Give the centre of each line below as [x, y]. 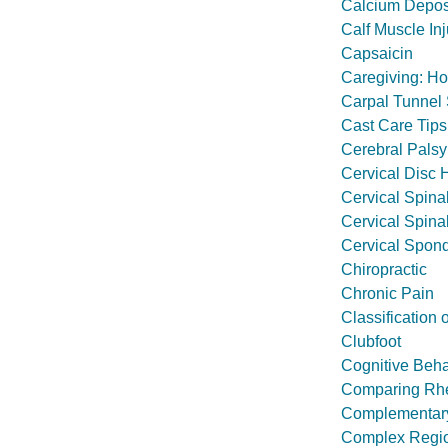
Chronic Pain [387, 293]
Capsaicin [377, 53]
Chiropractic [384, 269]
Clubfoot [371, 341]
